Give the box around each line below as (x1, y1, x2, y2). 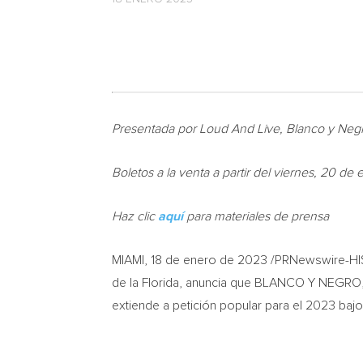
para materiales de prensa (183, 210, 329, 223)
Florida (142, 276, 179, 289)
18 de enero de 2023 (151, 254, 267, 267)
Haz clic (112, 210, 158, 223)
